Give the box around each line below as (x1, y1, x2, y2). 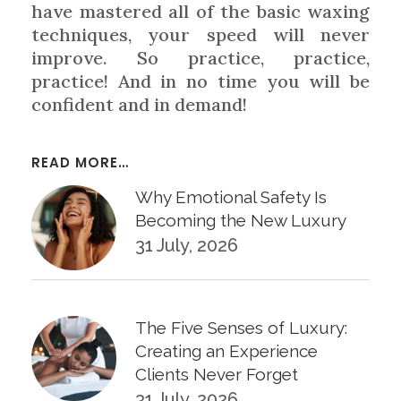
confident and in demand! (31, 92, 247, 115)
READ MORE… (31, 152, 129, 172)
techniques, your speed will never (31, 22, 370, 46)
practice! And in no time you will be (31, 69, 370, 92)
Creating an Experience (135, 340, 318, 361)
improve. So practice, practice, (31, 46, 370, 69)
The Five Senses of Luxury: (135, 317, 347, 337)
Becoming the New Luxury (135, 209, 346, 230)
